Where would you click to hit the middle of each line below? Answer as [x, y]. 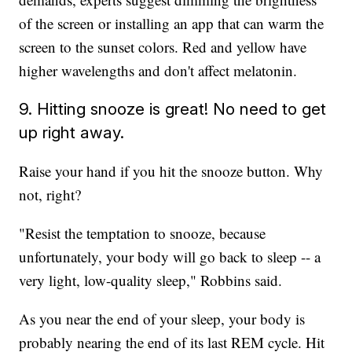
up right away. [72, 133]
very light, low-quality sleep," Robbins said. [151, 280]
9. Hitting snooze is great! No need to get [173, 109]
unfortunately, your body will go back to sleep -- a [170, 257]
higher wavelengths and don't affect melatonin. [158, 71]
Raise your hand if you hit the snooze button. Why [171, 171]
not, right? [50, 195]
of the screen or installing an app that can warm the [172, 24]
